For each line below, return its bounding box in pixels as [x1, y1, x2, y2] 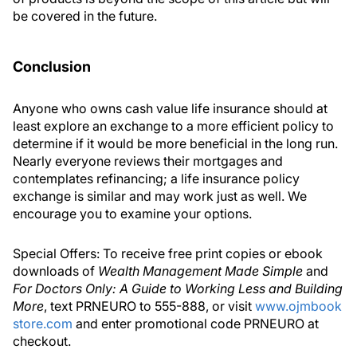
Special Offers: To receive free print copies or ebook [13, 245, 323, 262]
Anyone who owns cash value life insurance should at [13, 100, 328, 117]
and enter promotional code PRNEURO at [73, 316, 319, 332]
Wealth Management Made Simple [98, 263, 306, 280]
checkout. [13, 333, 71, 350]
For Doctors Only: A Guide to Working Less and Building [13, 280, 343, 297]
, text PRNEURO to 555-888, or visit [44, 298, 255, 315]
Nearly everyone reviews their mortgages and [13, 153, 283, 170]
